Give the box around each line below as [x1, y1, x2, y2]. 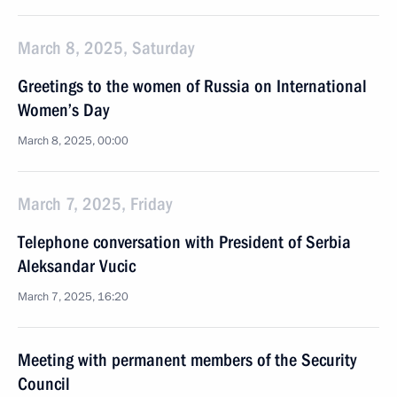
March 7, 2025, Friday [18, 193, 172, 214]
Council [18, 373, 70, 394]
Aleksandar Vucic [18, 255, 136, 276]
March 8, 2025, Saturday [18, 37, 194, 58]
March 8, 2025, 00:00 [18, 133, 128, 149]
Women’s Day [18, 99, 109, 121]
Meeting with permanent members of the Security [18, 349, 356, 370]
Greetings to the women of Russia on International [18, 75, 367, 97]
